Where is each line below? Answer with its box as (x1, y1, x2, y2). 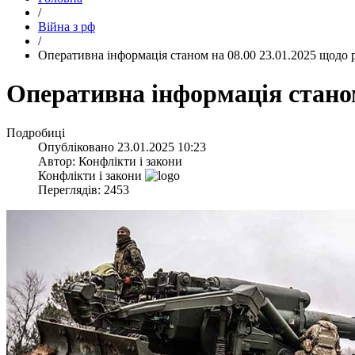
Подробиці (6, 125, 65, 139)
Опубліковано (38, 139, 117, 154)
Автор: (38, 154, 78, 168)
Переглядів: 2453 (38, 182, 129, 197)
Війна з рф (38, 20, 95, 33)
